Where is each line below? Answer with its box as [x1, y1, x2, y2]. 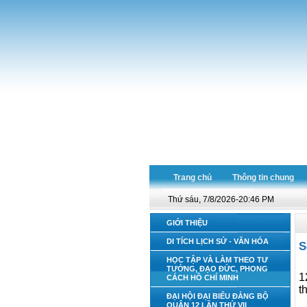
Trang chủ [173, 173, 212, 182]
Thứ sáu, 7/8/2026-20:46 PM [168, 195, 274, 204]
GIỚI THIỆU [167, 219, 208, 227]
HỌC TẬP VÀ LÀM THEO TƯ [167, 256, 268, 264]
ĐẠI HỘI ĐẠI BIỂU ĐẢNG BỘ [167, 292, 269, 300]
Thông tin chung [232, 173, 294, 182]
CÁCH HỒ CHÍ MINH [167, 273, 238, 282]
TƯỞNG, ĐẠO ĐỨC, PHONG [167, 265, 268, 273]
